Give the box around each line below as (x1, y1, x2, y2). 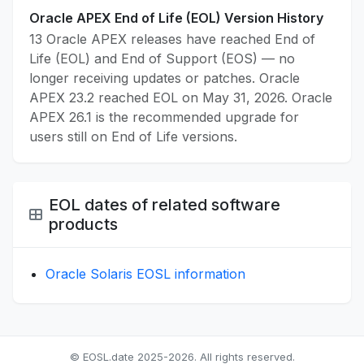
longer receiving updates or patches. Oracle (29, 70, 300, 87)
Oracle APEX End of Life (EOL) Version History (29, 10, 323, 27)
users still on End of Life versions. (29, 128, 237, 145)
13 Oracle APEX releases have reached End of (29, 31, 315, 48)
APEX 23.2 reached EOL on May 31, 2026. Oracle (29, 89, 332, 106)
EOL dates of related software (49, 195, 280, 215)
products (49, 214, 118, 235)
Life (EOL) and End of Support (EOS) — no (29, 50, 295, 67)
